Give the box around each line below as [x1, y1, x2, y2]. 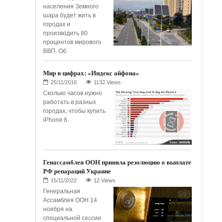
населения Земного [43, 3, 99, 10]
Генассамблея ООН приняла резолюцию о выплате [43, 157, 191, 166]
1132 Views [93, 79, 121, 86]
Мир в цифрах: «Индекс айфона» [43, 68, 139, 78]
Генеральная [43, 187, 80, 195]
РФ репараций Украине [43, 166, 111, 175]
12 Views [93, 177, 115, 183]
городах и [43, 21, 70, 28]
